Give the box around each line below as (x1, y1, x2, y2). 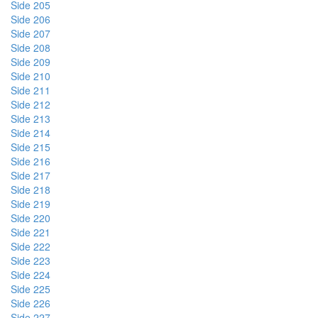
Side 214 (11, 126, 50, 140)
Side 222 (11, 239, 50, 253)
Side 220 (11, 211, 50, 225)
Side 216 (11, 154, 50, 168)
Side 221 (11, 225, 50, 239)
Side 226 (11, 296, 50, 310)
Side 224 (11, 268, 50, 282)
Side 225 (11, 282, 50, 296)
